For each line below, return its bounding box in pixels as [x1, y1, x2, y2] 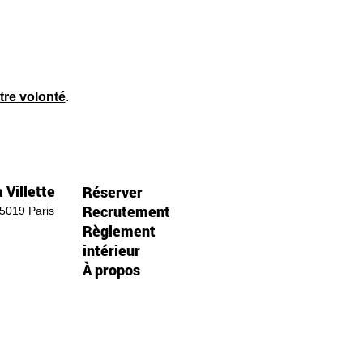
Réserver [83, 182, 143, 202]
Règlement [83, 221, 156, 241]
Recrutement [83, 202, 170, 221]
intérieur [83, 241, 140, 260]
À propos [83, 260, 140, 280]
